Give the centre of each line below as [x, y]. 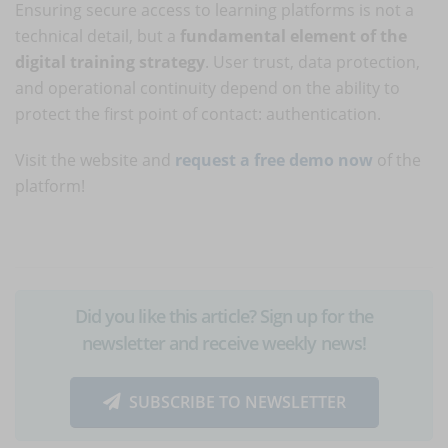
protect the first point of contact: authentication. [198, 113]
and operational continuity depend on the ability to [207, 87]
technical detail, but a [97, 35]
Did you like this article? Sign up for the [224, 315]
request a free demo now [274, 159]
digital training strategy [110, 61]
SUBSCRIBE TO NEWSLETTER [237, 402]
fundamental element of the [293, 35]
